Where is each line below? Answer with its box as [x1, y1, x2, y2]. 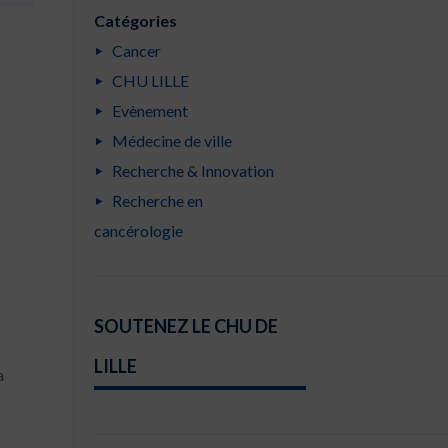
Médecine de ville [112, 131, 232, 150]
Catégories [94, 11, 177, 30]
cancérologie [94, 221, 183, 240]
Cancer [112, 41, 161, 60]
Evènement [112, 101, 188, 120]
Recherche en [112, 191, 203, 210]
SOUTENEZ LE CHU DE [94, 315, 278, 337]
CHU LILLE [112, 71, 189, 90]
